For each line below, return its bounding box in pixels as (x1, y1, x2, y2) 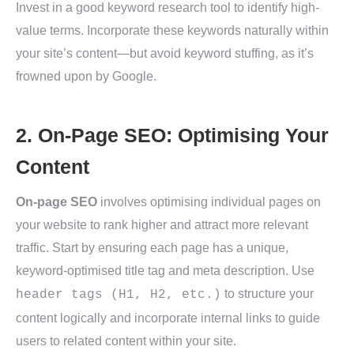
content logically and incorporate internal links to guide (16, 311, 320, 325)
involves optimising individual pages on (97, 195, 321, 209)
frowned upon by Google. (16, 70, 156, 83)
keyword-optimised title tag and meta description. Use (16, 264, 314, 277)
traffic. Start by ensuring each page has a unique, (16, 241, 288, 254)
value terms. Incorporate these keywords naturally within (16, 24, 329, 37)
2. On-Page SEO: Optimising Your (16, 124, 329, 146)
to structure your (221, 287, 314, 300)
